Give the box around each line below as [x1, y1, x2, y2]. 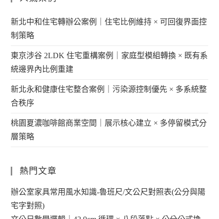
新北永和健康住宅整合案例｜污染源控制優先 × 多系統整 [11, 85, 207, 94]
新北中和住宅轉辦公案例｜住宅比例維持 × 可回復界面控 [11, 18, 207, 26]
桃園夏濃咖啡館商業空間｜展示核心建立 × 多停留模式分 [11, 119, 207, 128]
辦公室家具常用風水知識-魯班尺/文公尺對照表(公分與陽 [11, 188, 206, 197]
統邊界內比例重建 [11, 65, 74, 74]
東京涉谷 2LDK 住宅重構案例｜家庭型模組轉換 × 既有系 [11, 51, 208, 60]
